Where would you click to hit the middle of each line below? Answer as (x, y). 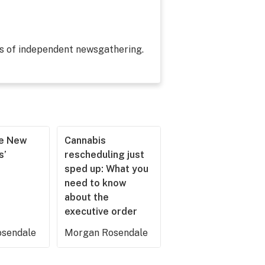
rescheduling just (104, 155)
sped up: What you (106, 169)
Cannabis (85, 140)
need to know (95, 183)
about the (86, 197)
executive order (101, 211)
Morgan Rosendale (106, 233)
